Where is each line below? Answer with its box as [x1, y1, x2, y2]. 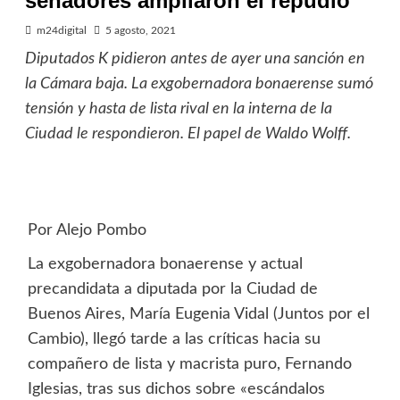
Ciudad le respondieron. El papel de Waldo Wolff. [24, 126, 351, 143]
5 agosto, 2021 [104, 25, 176, 37]
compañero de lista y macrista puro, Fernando [27, 356, 352, 373]
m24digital [36, 25, 87, 37]
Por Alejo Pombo [27, 222, 146, 239]
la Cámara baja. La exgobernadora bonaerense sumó [24, 76, 373, 93]
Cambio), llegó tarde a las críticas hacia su [27, 331, 321, 348]
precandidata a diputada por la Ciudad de [27, 281, 318, 298]
